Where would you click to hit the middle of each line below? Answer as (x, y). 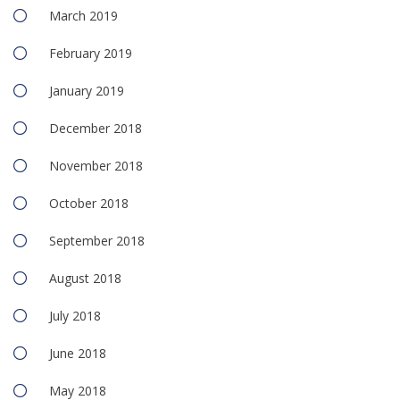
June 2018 (78, 354)
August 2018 (85, 279)
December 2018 (96, 129)
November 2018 (96, 166)
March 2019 (83, 16)
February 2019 (91, 54)
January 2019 (87, 91)
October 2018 (89, 204)
